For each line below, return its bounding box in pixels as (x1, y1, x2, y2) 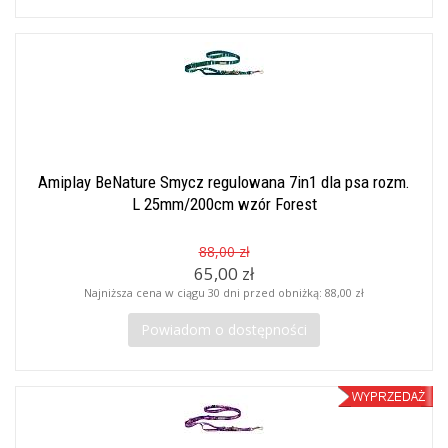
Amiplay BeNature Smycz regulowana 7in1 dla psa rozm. (38, 172, 410, 192)
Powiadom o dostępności (141, 320, 307, 339)
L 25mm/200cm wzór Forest (131, 194, 317, 214)
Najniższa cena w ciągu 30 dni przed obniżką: (84, 285, 325, 300)
